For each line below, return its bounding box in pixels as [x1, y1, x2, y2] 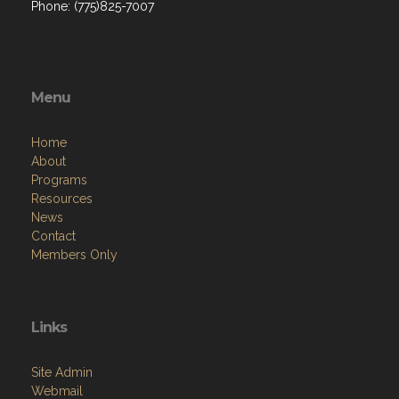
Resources [31, 191, 93, 206]
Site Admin [31, 364, 93, 379]
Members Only [31, 247, 118, 262]
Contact [31, 228, 76, 243]
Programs [31, 172, 87, 187]
